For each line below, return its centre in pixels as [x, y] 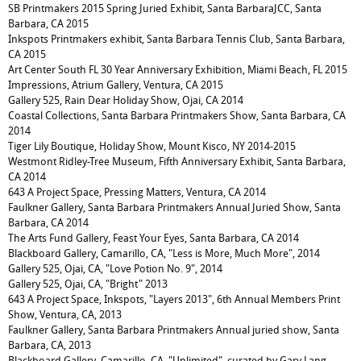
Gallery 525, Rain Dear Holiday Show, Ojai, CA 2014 [126, 100]
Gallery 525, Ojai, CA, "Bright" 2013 [88, 284]
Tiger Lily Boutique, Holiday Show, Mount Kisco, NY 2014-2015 [152, 146]
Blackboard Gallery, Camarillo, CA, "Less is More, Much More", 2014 [164, 253]
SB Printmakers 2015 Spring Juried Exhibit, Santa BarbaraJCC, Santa [165, 8]
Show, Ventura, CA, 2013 [65, 315]
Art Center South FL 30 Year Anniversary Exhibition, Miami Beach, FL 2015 [178, 70]
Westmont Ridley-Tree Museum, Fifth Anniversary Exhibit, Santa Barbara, [177, 162]
